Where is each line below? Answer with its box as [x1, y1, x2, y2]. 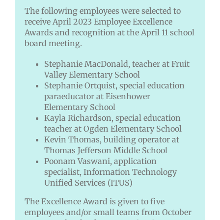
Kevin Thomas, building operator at [44, 135, 179, 145]
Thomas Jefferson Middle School [44, 145, 167, 156]
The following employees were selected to [24, 6, 181, 16]
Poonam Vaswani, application [44, 156, 157, 166]
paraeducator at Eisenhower [44, 91, 150, 102]
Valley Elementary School [44, 70, 140, 80]
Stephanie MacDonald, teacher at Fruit [44, 59, 190, 69]
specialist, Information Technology [44, 167, 177, 177]
